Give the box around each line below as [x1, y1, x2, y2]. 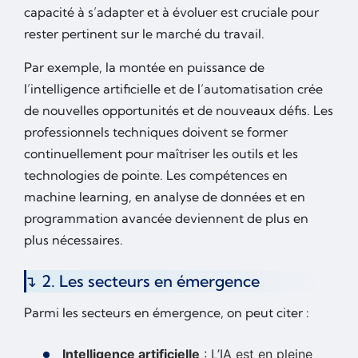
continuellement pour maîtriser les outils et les [24, 145, 298, 161]
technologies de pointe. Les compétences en [24, 166, 288, 183]
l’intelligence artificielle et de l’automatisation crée [24, 80, 323, 97]
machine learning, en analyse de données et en [24, 188, 305, 205]
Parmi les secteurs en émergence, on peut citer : [24, 304, 309, 320]
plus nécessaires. [24, 231, 123, 248]
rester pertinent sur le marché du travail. [24, 25, 265, 42]
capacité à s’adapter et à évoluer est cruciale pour [24, 3, 319, 20]
